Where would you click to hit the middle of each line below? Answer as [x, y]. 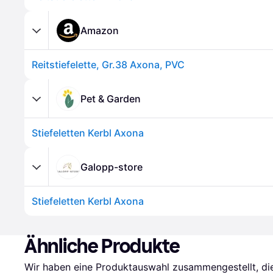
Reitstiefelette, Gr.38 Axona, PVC [108, 65]
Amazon [100, 30]
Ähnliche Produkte [102, 246]
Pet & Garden [111, 98]
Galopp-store [112, 167]
